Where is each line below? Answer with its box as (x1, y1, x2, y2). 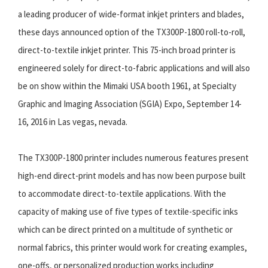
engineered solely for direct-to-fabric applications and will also (18, 62, 250, 74)
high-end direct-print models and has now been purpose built (18, 169, 246, 181)
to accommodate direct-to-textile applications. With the (18, 187, 226, 199)
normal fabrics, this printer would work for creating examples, (18, 241, 247, 253)
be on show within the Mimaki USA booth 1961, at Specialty (18, 80, 236, 92)
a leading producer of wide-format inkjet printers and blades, (18, 8, 244, 20)
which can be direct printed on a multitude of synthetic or (18, 223, 233, 235)
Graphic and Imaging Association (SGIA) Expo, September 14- (18, 98, 242, 109)
